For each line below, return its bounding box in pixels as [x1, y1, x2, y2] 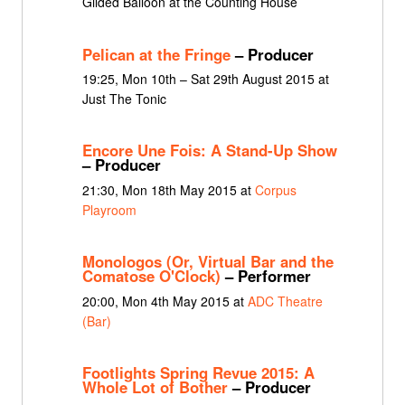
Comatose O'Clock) [81, 265, 221, 287]
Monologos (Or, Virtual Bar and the [81, 250, 334, 273]
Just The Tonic [81, 89, 166, 108]
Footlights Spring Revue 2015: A [81, 361, 315, 383]
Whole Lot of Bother [81, 375, 228, 398]
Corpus [254, 180, 297, 199]
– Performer [220, 265, 311, 287]
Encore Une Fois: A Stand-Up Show [81, 139, 337, 162]
